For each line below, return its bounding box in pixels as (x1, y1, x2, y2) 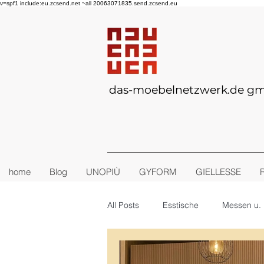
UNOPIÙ (86, 166, 120, 177)
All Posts (107, 200, 139, 210)
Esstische (163, 200, 199, 210)
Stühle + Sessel (131, 247, 189, 258)
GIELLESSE (196, 166, 241, 177)
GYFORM (139, 166, 177, 177)
